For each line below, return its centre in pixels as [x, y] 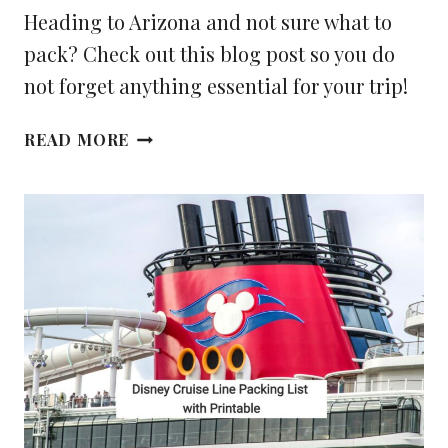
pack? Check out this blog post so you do [209, 54]
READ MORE [77, 140]
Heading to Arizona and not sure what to [208, 22]
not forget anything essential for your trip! [216, 86]
